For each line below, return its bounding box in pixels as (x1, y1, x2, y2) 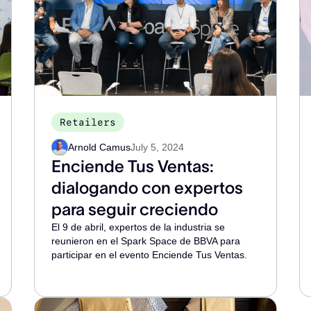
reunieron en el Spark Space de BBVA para (51, 235, 241, 246)
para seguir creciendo (51, 200, 219, 219)
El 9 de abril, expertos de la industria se (51, 221, 226, 233)
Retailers (60, 117, 117, 128)
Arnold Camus (68, 142, 131, 153)
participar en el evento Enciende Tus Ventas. (51, 249, 248, 260)
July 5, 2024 (131, 142, 185, 153)
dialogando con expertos (51, 178, 244, 197)
